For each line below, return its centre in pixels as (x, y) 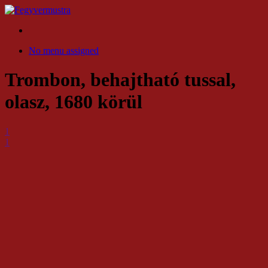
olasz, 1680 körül (74, 102)
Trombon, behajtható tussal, (120, 80)
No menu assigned (64, 51)
